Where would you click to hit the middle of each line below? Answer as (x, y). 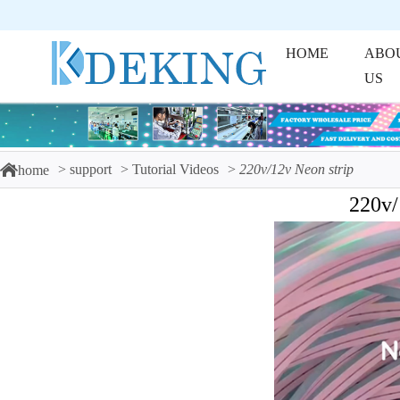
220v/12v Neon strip (296, 169)
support (91, 169)
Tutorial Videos (175, 169)
